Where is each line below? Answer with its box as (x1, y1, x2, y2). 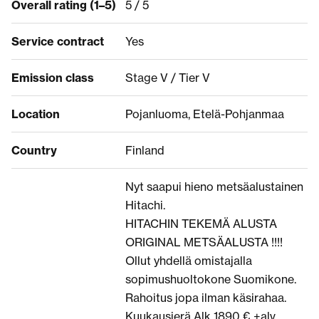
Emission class (11, 70, 94, 85)
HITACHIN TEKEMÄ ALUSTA (125, 216, 277, 231)
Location (11, 106, 60, 121)
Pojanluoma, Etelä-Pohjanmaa (125, 106, 284, 121)
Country (11, 142, 57, 157)
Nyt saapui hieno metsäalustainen (125, 179, 303, 194)
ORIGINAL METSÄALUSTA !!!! (125, 234, 283, 249)
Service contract (11, 33, 104, 48)
